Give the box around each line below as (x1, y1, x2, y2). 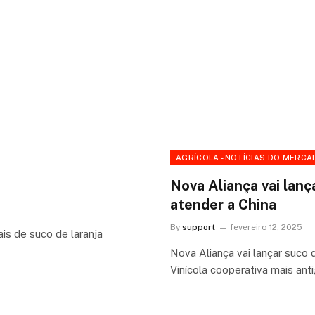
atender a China (170, 196, 276, 214)
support (182, 222, 215, 233)
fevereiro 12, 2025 (230, 222, 302, 233)
